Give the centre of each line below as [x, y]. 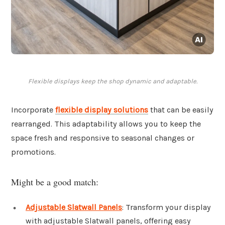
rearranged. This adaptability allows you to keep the [106, 124]
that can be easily [181, 110]
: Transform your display [166, 207]
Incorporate [33, 110]
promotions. [33, 152]
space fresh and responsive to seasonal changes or [103, 138]
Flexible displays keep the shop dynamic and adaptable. [113, 81]
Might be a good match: [55, 182]
